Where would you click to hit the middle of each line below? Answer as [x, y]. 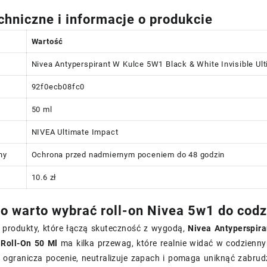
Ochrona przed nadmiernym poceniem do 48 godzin [128, 154]
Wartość [47, 41]
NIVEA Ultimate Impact [75, 132]
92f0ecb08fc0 [58, 86]
